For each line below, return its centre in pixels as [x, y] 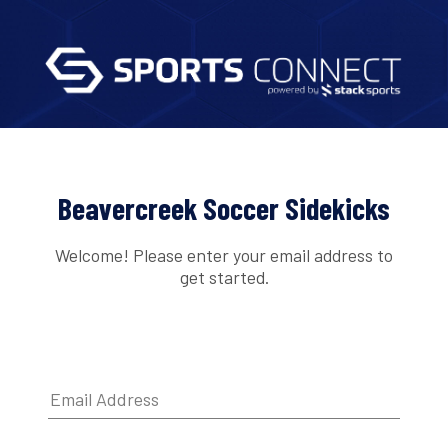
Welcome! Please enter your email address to [224, 254]
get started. [224, 276]
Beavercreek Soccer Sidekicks [224, 208]
